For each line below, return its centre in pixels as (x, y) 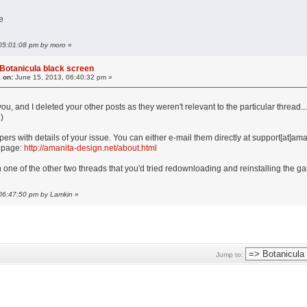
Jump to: (229, 255)
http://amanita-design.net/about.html (91, 148)
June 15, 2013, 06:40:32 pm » (63, 77)
